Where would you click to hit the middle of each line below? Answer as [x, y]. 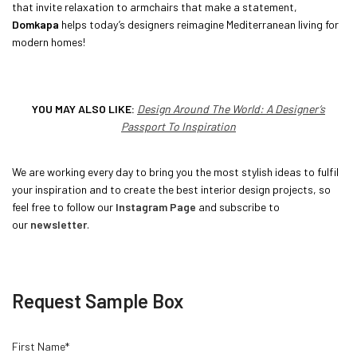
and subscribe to [238, 206]
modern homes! [49, 41]
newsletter [59, 224]
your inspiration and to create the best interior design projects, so [171, 189]
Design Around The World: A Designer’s [231, 108]
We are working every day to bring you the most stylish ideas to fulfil [175, 171]
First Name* [41, 346]
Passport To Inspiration [178, 126]
